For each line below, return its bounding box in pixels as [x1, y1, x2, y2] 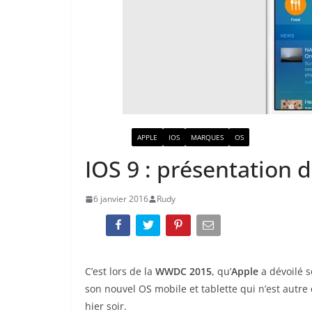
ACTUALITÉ [91, 132, 126, 142]
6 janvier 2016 [93, 193, 148, 205]
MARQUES [191, 132, 224, 142]
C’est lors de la [85, 265, 155, 279]
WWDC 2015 [155, 265, 212, 279]
